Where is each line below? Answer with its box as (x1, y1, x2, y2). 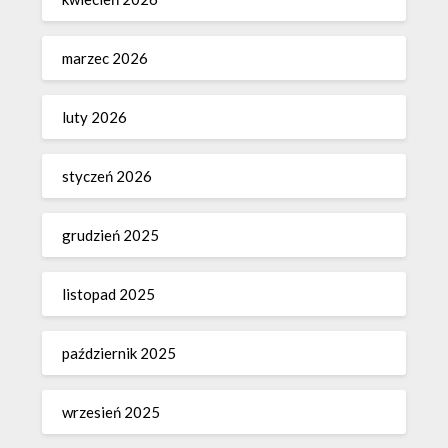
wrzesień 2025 (62, 402, 161, 421)
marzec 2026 (62, 48, 149, 67)
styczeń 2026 (62, 166, 153, 185)
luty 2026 (62, 107, 128, 126)
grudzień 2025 (62, 225, 160, 244)
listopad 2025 (62, 284, 156, 303)
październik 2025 (62, 343, 177, 362)
